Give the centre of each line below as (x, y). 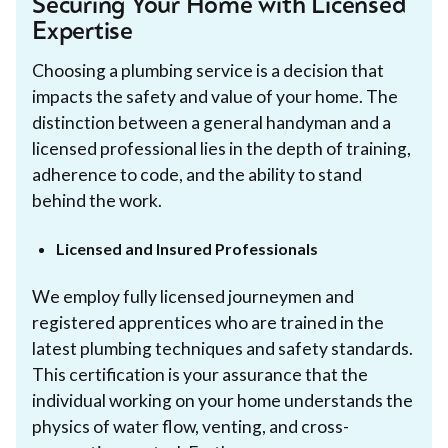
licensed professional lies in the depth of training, (221, 148)
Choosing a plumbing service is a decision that (208, 70)
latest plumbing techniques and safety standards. (222, 348)
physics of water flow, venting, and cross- (190, 426)
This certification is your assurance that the (200, 374)
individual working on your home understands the (222, 400)
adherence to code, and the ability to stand (197, 174)
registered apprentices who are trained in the (208, 322)
